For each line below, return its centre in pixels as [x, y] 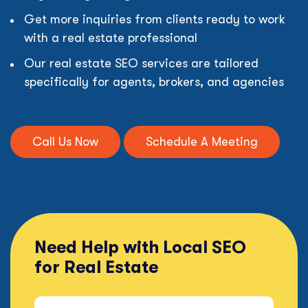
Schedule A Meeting [202, 142]
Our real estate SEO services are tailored [141, 63]
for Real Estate [96, 267]
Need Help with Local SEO [140, 247]
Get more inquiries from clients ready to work [155, 19]
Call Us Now [65, 142]
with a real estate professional [111, 38]
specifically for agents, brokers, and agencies [154, 82]
